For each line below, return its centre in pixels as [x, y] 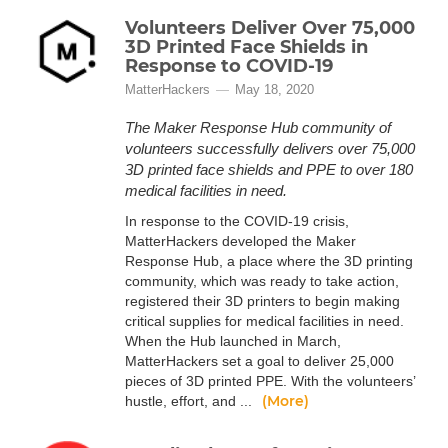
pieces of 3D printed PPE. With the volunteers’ [270, 381]
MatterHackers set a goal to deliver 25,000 [259, 361]
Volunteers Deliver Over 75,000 [270, 28]
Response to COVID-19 [229, 66]
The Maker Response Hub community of [258, 127]
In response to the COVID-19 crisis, [237, 221]
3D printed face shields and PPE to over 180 [269, 169]
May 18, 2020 [274, 89]
